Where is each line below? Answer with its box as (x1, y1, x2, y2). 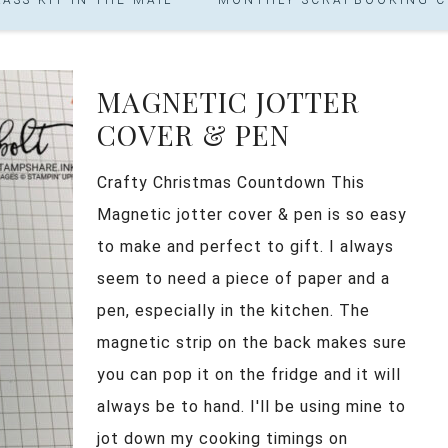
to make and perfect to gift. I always (97, 236, 394, 256)
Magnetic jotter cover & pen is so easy (97, 204, 407, 224)
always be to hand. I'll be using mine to (97, 396, 406, 416)
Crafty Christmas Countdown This (97, 172, 365, 192)
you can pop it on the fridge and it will (97, 364, 401, 384)
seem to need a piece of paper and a (97, 268, 390, 288)
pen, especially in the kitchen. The (97, 300, 370, 320)
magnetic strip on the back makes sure (97, 332, 407, 352)
